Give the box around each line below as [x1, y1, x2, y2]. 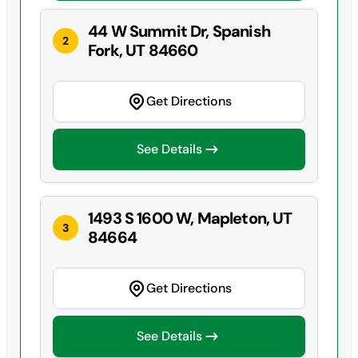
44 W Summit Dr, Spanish [88, 20, 270, 42]
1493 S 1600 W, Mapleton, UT [88, 207, 292, 229]
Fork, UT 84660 [88, 39, 198, 61]
